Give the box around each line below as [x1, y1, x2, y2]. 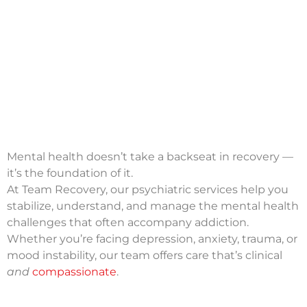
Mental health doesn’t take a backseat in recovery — [7, 149, 293, 163]
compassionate [32, 265, 116, 278]
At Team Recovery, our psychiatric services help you [7, 182, 288, 196]
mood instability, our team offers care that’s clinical [7, 248, 282, 262]
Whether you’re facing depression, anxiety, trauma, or [7, 232, 297, 245]
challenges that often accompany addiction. [7, 215, 249, 229]
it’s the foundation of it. [7, 166, 133, 180]
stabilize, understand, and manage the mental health [7, 199, 299, 212]
